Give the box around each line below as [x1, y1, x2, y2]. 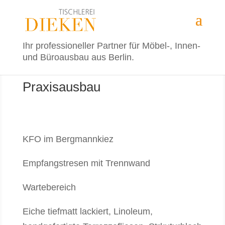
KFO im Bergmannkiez [22, 134, 114, 144]
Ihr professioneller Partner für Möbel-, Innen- [22, 41, 200, 51]
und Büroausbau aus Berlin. [22, 52, 134, 62]
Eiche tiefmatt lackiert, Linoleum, [22, 206, 153, 216]
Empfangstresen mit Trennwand [22, 158, 150, 168]
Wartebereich [22, 182, 76, 192]
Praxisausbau [22, 79, 100, 94]
